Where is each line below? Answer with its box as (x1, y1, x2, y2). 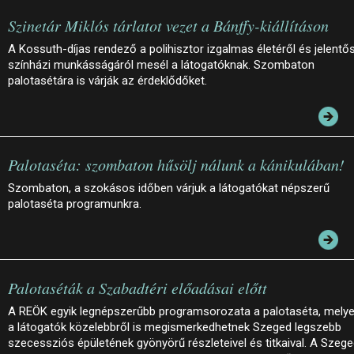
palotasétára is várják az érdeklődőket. (8, 73, 207, 88)
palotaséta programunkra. (8, 197, 141, 212)
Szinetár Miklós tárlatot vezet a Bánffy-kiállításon (8, 15, 329, 36)
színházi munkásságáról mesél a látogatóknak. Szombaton (8, 58, 314, 73)
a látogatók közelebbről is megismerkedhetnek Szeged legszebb (8, 320, 341, 335)
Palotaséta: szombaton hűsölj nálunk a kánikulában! (8, 154, 345, 175)
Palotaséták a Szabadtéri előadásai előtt (8, 277, 267, 299)
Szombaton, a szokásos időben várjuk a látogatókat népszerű (8, 181, 330, 196)
